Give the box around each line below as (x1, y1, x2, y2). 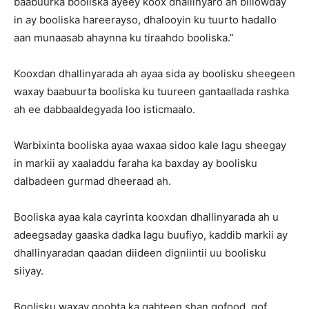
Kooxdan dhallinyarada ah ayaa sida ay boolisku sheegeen (14, 67, 295, 80)
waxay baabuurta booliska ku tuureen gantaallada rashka (14, 85, 289, 98)
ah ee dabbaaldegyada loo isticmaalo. (14, 103, 195, 116)
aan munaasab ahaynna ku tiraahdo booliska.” (14, 31, 234, 44)
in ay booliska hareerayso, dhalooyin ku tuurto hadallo (14, 13, 277, 26)
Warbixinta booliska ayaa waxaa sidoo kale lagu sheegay (14, 139, 286, 152)
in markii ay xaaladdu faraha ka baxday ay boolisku (14, 157, 257, 170)
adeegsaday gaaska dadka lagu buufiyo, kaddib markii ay (14, 228, 288, 241)
